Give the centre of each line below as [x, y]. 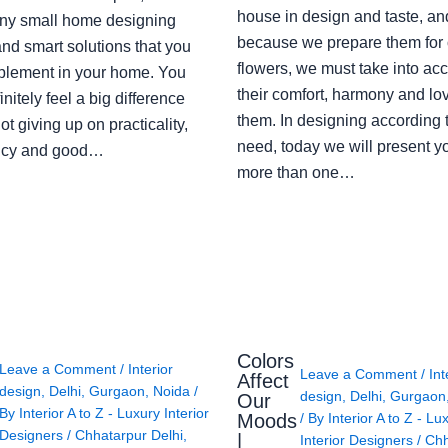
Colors [265, 360]
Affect [262, 380]
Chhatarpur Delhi [128, 434]
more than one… [295, 173]
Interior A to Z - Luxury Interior [113, 412]
